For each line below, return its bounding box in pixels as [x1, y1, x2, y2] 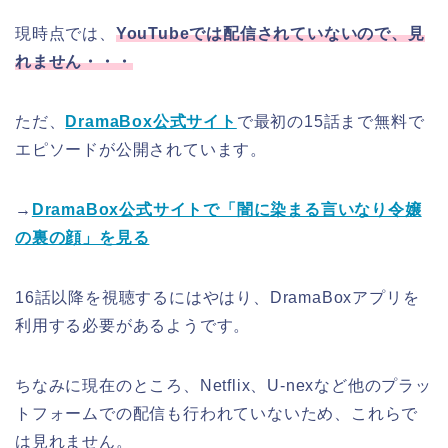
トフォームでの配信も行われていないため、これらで [15, 404, 419, 422]
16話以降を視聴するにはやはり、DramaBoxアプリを [15, 288, 420, 306]
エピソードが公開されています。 [15, 140, 267, 158]
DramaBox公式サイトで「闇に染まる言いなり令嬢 [31, 200, 422, 218]
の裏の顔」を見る [15, 228, 150, 246]
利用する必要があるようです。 [15, 316, 251, 334]
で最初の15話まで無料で [236, 112, 425, 130]
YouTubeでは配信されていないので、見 [115, 24, 425, 42]
